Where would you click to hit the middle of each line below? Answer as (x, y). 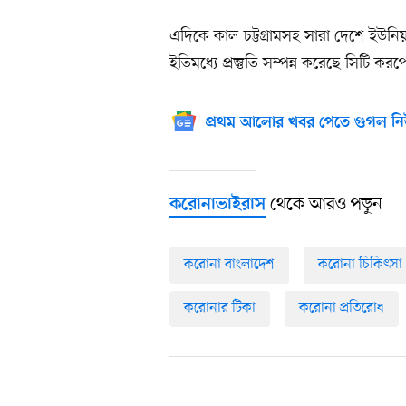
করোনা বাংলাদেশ (229, 264)
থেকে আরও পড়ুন (324, 204)
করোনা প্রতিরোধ (342, 309)
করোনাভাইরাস (217, 205)
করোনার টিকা (220, 309)
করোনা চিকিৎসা (360, 264)
